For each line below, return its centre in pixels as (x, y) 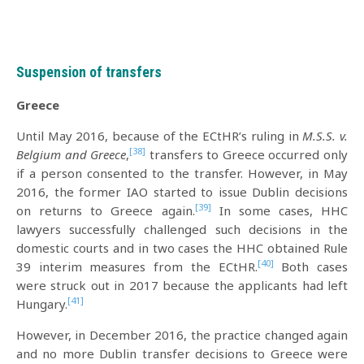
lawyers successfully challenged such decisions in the (182, 229)
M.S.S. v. (325, 136)
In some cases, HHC (279, 210)
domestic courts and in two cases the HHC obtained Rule (182, 248)
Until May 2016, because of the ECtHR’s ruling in (160, 136)
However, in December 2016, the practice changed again (182, 335)
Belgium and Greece (71, 154)
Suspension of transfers (89, 72)
